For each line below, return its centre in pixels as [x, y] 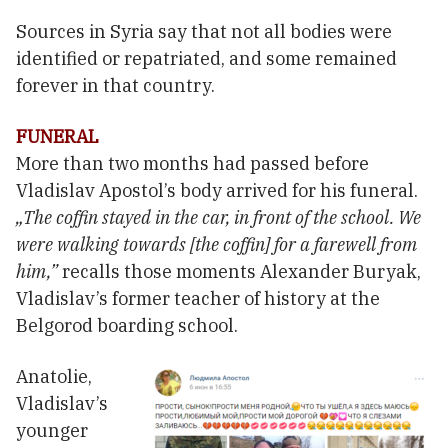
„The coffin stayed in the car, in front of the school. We [218, 218]
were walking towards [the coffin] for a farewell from [216, 245]
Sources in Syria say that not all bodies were [204, 32]
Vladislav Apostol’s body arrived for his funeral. [217, 191]
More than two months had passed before [192, 164]
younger [52, 431]
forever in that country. [115, 86]
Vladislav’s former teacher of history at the [198, 299]
